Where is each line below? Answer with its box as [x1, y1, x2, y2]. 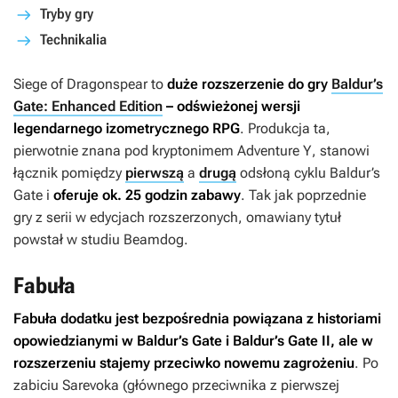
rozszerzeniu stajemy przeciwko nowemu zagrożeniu [13, 354, 354, 371]
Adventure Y [237, 142, 312, 159]
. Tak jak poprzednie [241, 187, 366, 203]
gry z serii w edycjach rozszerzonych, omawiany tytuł [13, 209, 341, 226]
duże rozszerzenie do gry [167, 76, 331, 92]
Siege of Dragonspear [13, 76, 147, 92]
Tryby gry [40, 5, 93, 22]
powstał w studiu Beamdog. [13, 231, 188, 248]
